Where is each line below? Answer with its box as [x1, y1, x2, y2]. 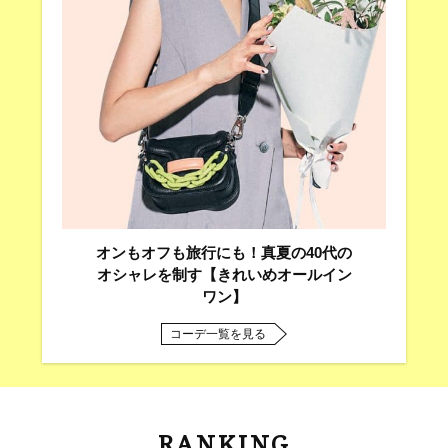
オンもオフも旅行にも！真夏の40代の [96, 244, 352, 262]
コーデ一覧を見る [170, 326, 266, 341]
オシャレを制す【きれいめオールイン [96, 266, 352, 284]
